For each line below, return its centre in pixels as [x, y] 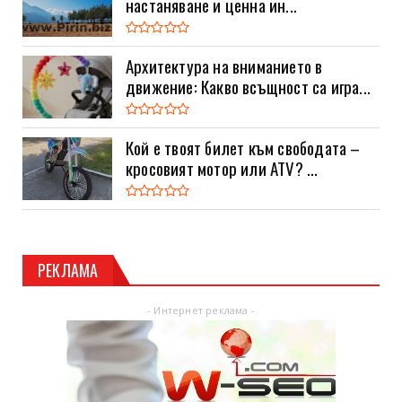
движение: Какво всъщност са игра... [248, 87]
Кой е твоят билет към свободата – [243, 148]
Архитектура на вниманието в [224, 66]
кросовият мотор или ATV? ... [222, 168]
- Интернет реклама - [201, 310]
